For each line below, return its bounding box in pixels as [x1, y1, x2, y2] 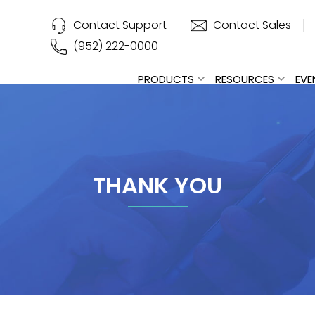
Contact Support [73, 17, 167, 33]
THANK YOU [93, 169, 222, 201]
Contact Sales [213, 17, 292, 33]
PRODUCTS [137, 72, 194, 86]
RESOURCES [214, 72, 274, 86]
